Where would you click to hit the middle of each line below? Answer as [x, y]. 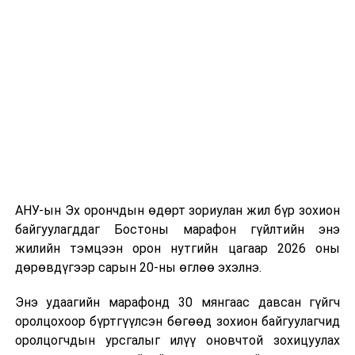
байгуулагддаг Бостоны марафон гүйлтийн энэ [177, 230]
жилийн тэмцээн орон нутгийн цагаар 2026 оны [177, 249]
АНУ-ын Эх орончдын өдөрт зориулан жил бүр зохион [177, 211]
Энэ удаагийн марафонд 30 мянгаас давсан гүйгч [177, 303]
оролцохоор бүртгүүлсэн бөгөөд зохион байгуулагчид [177, 322]
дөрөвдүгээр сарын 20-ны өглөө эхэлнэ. [138, 268]
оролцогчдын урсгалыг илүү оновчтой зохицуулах [177, 341]
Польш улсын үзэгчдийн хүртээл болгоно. [139, 25]
